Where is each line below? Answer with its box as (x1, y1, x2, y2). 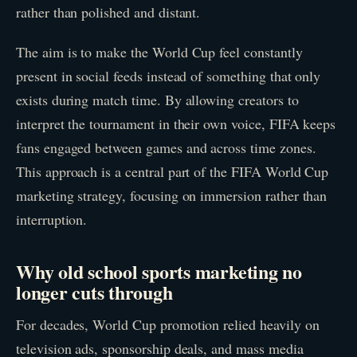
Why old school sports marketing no (16, 257, 302, 286)
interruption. (16, 209, 88, 229)
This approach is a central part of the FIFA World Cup (16, 161, 329, 181)
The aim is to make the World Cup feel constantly (16, 41, 303, 61)
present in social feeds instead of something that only (16, 65, 321, 85)
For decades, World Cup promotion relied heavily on (16, 315, 320, 335)
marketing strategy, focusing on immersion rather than (16, 185, 328, 205)
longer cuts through (16, 278, 173, 307)
